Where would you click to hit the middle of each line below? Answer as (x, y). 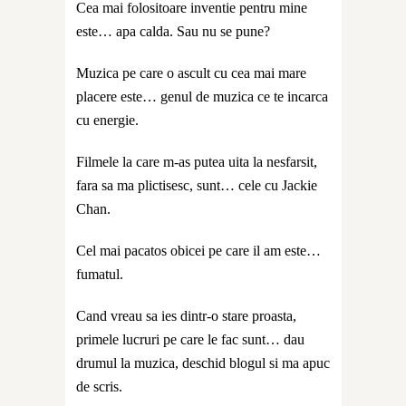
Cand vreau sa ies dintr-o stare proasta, (186, 315)
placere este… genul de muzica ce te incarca (202, 96)
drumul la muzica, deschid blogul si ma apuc (203, 362)
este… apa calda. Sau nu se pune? (173, 31)
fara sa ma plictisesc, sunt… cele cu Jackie (197, 185)
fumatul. (101, 274)
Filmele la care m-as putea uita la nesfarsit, (197, 161)
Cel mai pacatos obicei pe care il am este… (198, 250)
